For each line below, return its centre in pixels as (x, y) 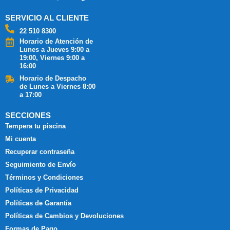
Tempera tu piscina (35, 126)
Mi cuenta (21, 139)
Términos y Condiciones (44, 178)
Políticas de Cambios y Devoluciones (64, 216)
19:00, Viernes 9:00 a (52, 58)
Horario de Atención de (56, 42)
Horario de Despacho (53, 79)
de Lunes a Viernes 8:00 (57, 87)
